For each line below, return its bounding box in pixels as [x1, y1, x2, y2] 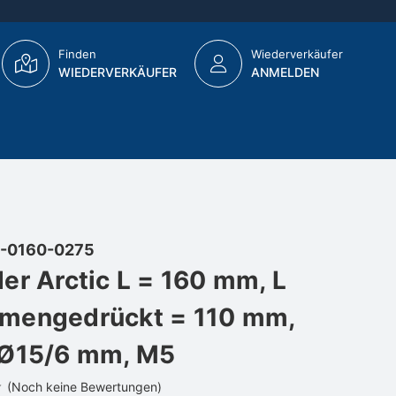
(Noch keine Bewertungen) [6, 378, 162, 394]
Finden [58, 47, 96, 61]
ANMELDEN [251, 65, 319, 80]
